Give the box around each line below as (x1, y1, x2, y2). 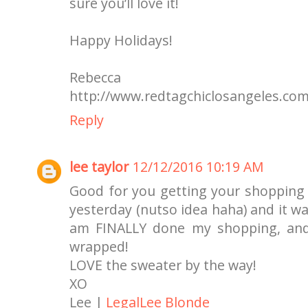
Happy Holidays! (69, 31, 173, 50)
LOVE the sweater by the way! (69, 255, 256, 274)
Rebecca (69, 68, 121, 87)
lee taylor (69, 157, 129, 176)
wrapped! (69, 236, 129, 256)
